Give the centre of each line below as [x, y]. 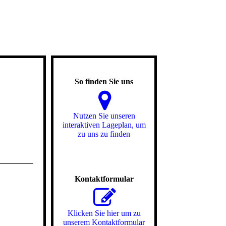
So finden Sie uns [104, 81]
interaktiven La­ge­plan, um [104, 125]
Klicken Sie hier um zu [104, 213]
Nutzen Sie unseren [104, 116]
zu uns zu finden [104, 134]
